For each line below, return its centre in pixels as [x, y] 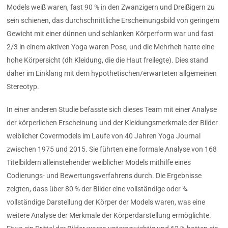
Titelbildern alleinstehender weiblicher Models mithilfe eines [99, 162]
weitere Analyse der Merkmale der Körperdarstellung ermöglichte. [109, 215]
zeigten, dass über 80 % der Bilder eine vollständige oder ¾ [97, 189]
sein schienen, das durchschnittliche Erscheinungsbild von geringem [113, 21]
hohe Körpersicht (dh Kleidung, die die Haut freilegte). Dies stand [108, 60]
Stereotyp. [23, 87]
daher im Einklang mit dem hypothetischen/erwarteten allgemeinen [112, 74]
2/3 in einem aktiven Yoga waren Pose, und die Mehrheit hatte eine [111, 47]
